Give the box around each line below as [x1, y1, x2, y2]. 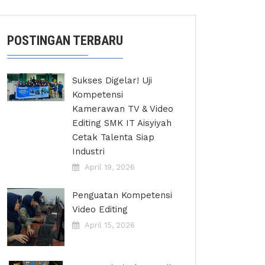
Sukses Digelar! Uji [72, 75, 152, 86]
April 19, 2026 [85, 163, 135, 172]
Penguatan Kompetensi [72, 190, 172, 201]
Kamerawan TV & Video [72, 104, 173, 114]
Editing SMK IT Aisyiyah [72, 118, 172, 128]
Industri [72, 146, 105, 157]
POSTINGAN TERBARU [7, 33, 123, 48]
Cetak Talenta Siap [72, 132, 154, 143]
